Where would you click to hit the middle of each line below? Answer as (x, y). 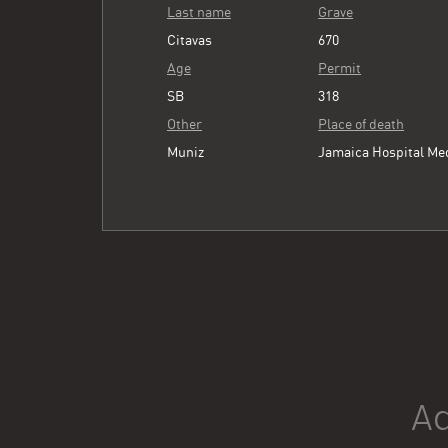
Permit (340, 68)
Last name (199, 12)
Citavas (189, 40)
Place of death (361, 124)
